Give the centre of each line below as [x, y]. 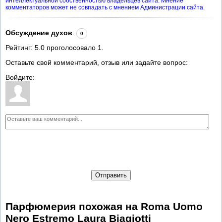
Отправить [111, 175]
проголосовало [71, 47]
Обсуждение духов [39, 32]
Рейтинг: [20, 47]
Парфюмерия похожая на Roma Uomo [104, 207]
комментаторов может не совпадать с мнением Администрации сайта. [105, 7]
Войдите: [20, 77]
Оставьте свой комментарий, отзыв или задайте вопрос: [97, 62]
